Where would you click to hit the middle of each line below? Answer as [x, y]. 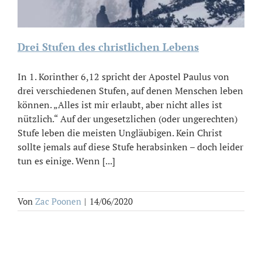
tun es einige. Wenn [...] [66, 161]
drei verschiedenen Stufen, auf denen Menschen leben [130, 91]
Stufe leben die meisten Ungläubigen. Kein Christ [120, 133]
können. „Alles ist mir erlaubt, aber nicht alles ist [120, 105]
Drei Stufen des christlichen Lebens [108, 47]
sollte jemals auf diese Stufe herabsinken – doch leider [130, 147]
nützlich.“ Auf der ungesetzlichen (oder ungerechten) [127, 119]
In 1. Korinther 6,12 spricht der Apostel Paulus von [123, 77]
